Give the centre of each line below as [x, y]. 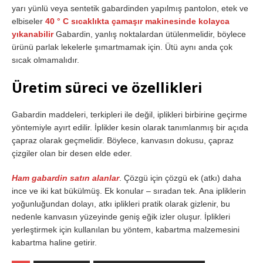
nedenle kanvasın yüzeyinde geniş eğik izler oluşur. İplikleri [121, 216]
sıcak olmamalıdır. [45, 60]
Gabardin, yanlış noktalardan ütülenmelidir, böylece [151, 34]
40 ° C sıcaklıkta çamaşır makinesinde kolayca [137, 21]
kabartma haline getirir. [54, 242]
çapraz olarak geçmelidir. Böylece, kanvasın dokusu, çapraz [123, 140]
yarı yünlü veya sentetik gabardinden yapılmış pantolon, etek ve [130, 8]
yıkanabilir [34, 34]
